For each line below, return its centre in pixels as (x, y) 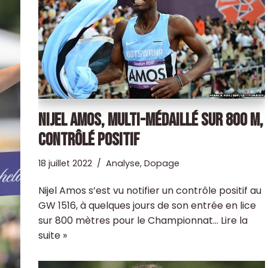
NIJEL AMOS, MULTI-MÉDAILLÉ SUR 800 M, (150, 120)
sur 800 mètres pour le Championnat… (129, 220)
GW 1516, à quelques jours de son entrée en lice (147, 205)
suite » (52, 235)
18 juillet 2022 (65, 163)
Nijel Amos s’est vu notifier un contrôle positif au (150, 190)
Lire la (234, 220)
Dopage (162, 163)
